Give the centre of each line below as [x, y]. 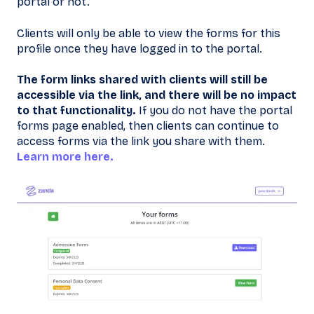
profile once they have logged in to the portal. [141, 48]
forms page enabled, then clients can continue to [148, 125]
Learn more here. [67, 156]
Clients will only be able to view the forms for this [149, 33]
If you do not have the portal [216, 110]
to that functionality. [78, 110]
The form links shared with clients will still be [142, 79]
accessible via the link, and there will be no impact [157, 95]
